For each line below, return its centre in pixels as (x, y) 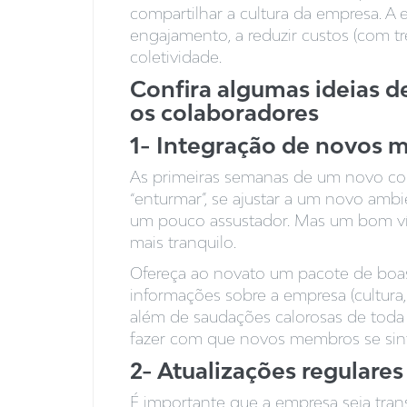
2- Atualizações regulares (267, 371)
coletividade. (176, 57)
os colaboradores (224, 113)
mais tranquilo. (183, 243)
